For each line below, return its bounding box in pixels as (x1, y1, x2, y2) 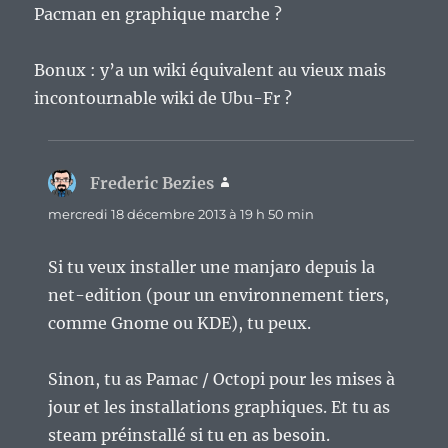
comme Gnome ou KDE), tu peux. (48, 312, 312, 333)
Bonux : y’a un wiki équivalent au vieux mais (34, 59, 387, 80)
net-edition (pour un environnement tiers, (48, 284, 390, 305)
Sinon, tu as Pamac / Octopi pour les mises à (48, 368, 396, 389)
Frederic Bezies (90, 172, 215, 193)
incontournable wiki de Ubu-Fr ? (34, 87, 293, 108)
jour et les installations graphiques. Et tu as (48, 396, 391, 417)
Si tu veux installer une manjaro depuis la (48, 256, 376, 277)
